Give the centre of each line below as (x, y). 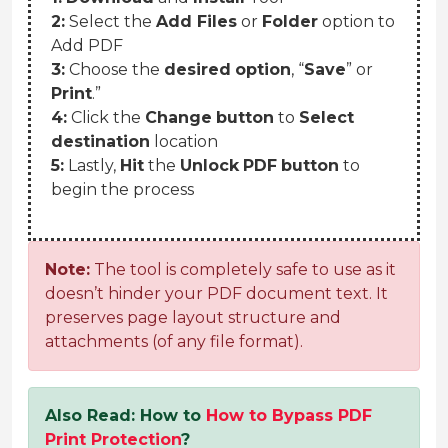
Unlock (209, 166)
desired (197, 70)
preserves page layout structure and (193, 318)
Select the (110, 22)
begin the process (122, 190)
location (184, 142)
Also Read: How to (125, 416)
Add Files (196, 22)
